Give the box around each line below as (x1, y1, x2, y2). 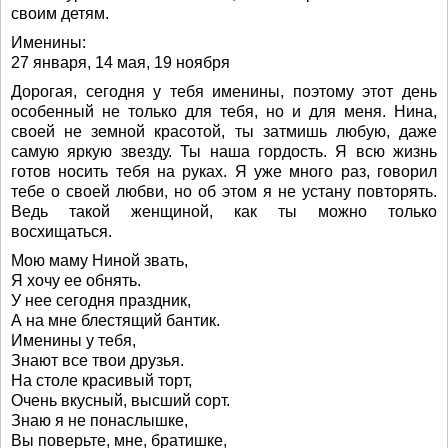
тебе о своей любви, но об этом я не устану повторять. (11, 183, 437, 201)
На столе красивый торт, (11, 372, 192, 390)
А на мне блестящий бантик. (11, 312, 220, 330)
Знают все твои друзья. (11, 352, 184, 370)
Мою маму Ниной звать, (11, 252, 188, 270)
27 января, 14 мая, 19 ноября (11, 54, 230, 72)
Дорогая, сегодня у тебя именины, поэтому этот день (11, 83, 437, 101)
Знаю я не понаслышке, (11, 412, 188, 430)
